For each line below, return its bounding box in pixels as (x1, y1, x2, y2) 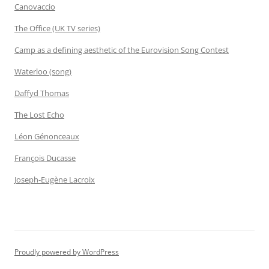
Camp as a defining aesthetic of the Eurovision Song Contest (14, 44, 229, 55)
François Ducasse (14, 152, 76, 163)
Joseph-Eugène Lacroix (14, 174, 95, 185)
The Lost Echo (14, 109, 64, 120)
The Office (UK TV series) (14, 22, 100, 34)
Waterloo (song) (14, 65, 71, 77)
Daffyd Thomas (14, 87, 69, 98)
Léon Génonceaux (14, 130, 79, 142)
